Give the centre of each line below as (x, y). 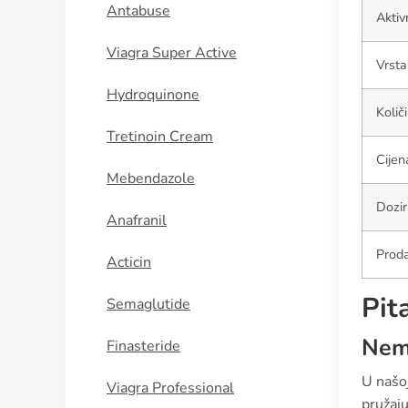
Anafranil (137, 220)
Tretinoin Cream (160, 137)
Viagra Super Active (172, 53)
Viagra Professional (170, 388)
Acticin (129, 262)
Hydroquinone (153, 95)
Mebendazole (151, 178)
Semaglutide (148, 304)
